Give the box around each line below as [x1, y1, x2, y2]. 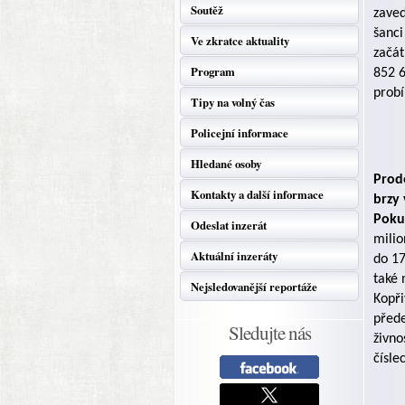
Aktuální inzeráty [191, 248, 278, 264]
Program [191, 63, 235, 80]
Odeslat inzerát [191, 217, 267, 233]
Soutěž [191, 2, 223, 18]
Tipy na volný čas [191, 94, 275, 110]
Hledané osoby [191, 155, 261, 172]
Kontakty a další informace [191, 186, 324, 202]
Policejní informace [191, 125, 288, 141]
